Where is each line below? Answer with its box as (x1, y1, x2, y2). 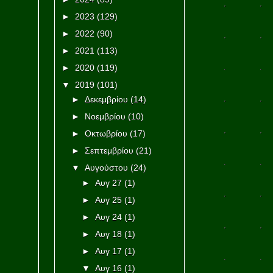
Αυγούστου (85, 163, 129, 173)
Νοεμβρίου (85, 112, 126, 122)
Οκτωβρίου (85, 129, 128, 139)
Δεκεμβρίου (85, 94, 129, 105)
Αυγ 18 (95, 229, 122, 239)
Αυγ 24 (95, 211, 122, 222)
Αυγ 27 (95, 177, 122, 188)
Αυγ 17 (95, 246, 122, 256)
